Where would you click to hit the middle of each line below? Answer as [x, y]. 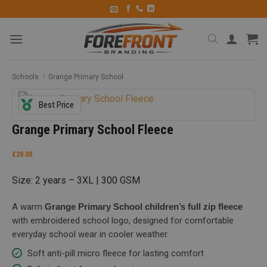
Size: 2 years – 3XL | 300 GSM [76, 180]
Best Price [56, 105]
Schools [25, 77]
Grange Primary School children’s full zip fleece [144, 207]
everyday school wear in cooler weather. [90, 235]
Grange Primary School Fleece [93, 129]
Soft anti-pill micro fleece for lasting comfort [116, 254]
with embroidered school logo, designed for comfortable [123, 221]
